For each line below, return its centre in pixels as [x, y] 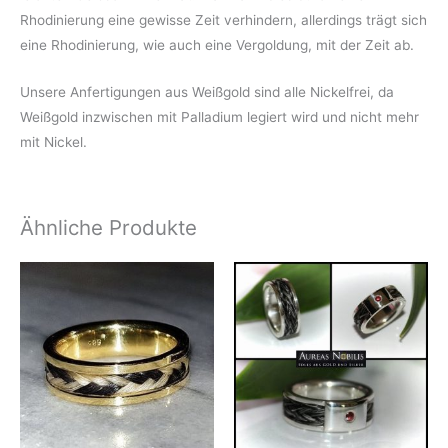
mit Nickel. [53, 141]
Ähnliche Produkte [108, 228]
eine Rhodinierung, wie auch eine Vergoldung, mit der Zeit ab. [217, 44]
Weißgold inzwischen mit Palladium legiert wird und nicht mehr [219, 116]
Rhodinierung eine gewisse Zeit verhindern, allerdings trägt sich [223, 19]
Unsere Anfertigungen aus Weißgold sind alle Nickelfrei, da [207, 91]
